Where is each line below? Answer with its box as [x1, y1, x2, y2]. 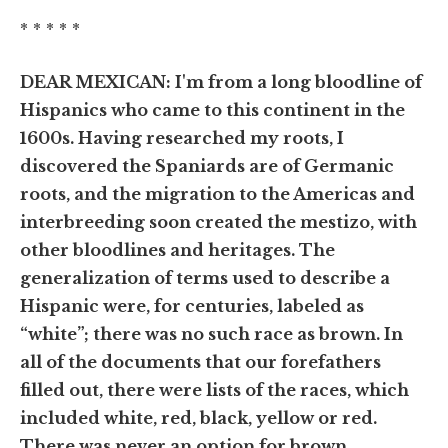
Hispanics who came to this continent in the [20, 99, 405, 120]
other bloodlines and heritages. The [20, 239, 335, 260]
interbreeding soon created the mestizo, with [20, 211, 417, 232]
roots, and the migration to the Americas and [20, 183, 415, 204]
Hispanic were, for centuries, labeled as [20, 295, 364, 316]
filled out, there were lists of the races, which [20, 379, 409, 400]
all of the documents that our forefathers [20, 351, 381, 372]
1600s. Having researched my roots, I [20, 127, 344, 148]
